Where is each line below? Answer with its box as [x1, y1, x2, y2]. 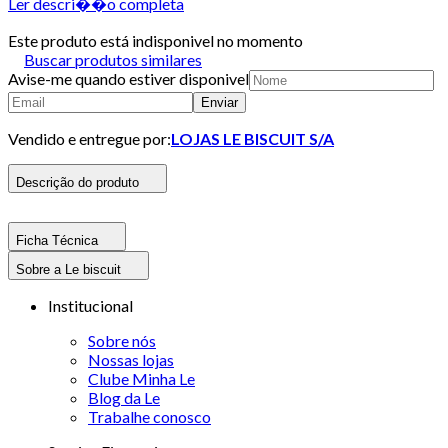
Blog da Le [88, 387, 160, 407]
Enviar [201, 94, 238, 110]
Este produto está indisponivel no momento [8, 30, 303, 50]
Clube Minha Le [88, 368, 195, 388]
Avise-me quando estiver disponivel [8, 68, 249, 88]
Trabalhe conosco [88, 406, 211, 426]
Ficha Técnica [16, 232, 98, 248]
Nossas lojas [88, 349, 174, 369]
